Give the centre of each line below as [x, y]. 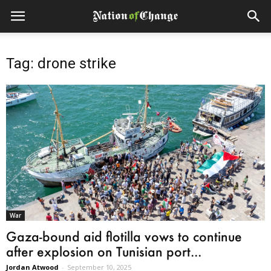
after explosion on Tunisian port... [104, 251]
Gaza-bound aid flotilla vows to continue [124, 236]
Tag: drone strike [61, 64]
